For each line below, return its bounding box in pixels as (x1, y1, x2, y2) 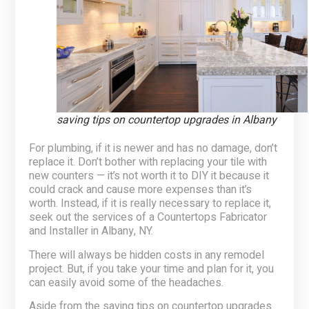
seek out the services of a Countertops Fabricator (29, 209, 268, 226)
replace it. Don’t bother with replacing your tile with (29, 154, 268, 171)
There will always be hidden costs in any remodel (29, 246, 265, 263)
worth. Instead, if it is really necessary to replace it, (29, 195, 272, 212)
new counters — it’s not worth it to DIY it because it (29, 168, 270, 185)
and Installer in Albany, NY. (29, 223, 154, 240)
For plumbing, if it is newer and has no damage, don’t (29, 140, 278, 157)
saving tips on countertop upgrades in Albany (57, 112, 277, 129)
